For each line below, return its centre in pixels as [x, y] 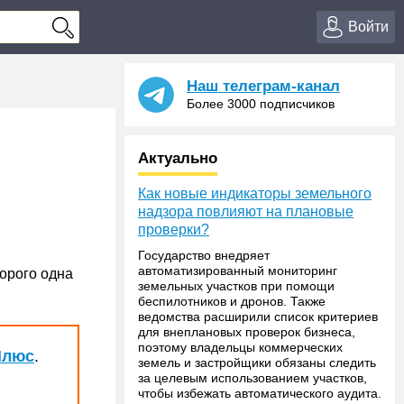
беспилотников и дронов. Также [232, 301]
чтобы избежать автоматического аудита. [260, 393]
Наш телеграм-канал [263, 86]
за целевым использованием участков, [252, 378]
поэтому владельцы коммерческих [240, 347]
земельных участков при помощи [236, 286]
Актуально [178, 158]
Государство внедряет [204, 255]
